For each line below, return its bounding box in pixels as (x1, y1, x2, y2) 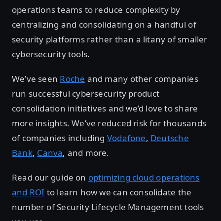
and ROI (12, 186, 45, 198)
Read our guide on (12, 172, 88, 184)
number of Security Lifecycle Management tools (12, 201, 204, 213)
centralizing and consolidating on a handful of (12, 19, 196, 31)
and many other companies (85, 73, 198, 85)
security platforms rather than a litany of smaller (12, 34, 208, 45)
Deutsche (150, 132, 189, 144)
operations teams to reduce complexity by (12, 4, 181, 16)
